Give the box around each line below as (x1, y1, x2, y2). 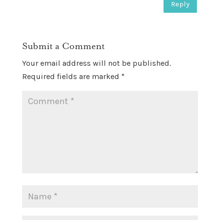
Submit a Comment (22, 40, 105, 52)
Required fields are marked (22, 71, 121, 81)
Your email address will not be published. (22, 58, 171, 68)
